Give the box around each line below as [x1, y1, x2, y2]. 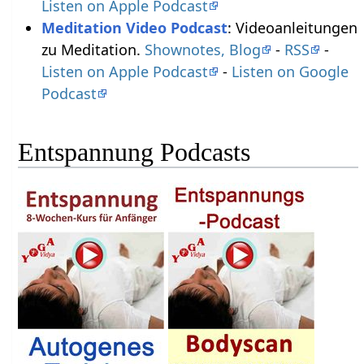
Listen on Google [231, 61, 349, 81]
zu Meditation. [41, 39, 145, 59]
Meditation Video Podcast [41, 17, 227, 37]
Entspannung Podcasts [18, 137, 251, 167]
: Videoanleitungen [227, 17, 357, 37]
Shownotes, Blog [144, 39, 261, 59]
